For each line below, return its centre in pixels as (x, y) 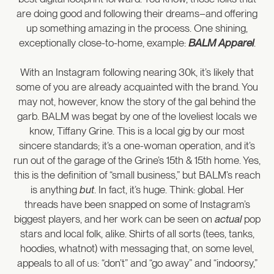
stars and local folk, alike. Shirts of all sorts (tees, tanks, (137, 233)
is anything (55, 189)
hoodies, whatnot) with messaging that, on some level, (137, 248)
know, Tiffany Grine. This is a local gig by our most (137, 131)
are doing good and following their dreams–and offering (137, 13)
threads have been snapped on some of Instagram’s (137, 204)
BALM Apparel (221, 43)
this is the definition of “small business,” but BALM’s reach (137, 175)
